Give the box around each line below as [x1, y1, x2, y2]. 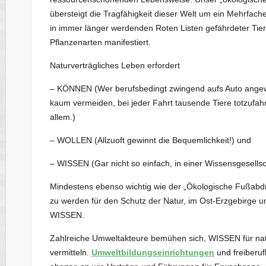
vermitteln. [49, 247, 91, 257]
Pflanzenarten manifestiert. [49, 37, 151, 47]
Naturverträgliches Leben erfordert [49, 60, 180, 70]
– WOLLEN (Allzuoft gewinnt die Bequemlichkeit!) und [49, 135, 251, 145]
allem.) [49, 112, 75, 122]
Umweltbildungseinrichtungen [91, 247, 214, 257]
